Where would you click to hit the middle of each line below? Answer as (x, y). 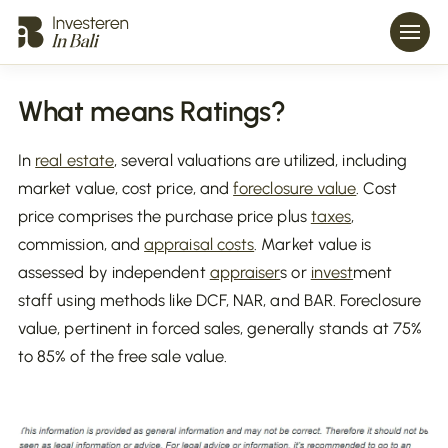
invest (332, 272)
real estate (74, 160)
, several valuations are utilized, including (261, 160)
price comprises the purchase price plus (164, 216)
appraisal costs (199, 244)
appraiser (245, 272)
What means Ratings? (152, 111)
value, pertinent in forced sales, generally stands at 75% (220, 328)
